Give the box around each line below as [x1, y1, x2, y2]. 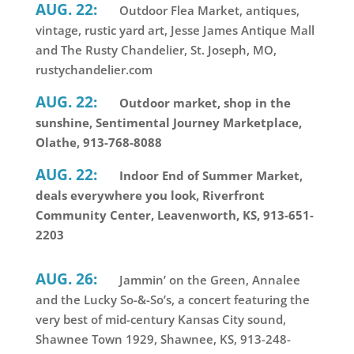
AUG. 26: [35, 269, 97, 289]
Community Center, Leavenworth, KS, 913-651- [35, 207, 314, 224]
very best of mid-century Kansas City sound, [35, 311, 286, 328]
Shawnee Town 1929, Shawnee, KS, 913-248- [35, 331, 291, 348]
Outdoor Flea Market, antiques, [115, 2, 299, 19]
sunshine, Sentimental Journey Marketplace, [35, 115, 302, 131]
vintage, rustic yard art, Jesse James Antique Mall [35, 22, 314, 39]
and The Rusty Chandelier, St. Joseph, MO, [35, 42, 277, 58]
